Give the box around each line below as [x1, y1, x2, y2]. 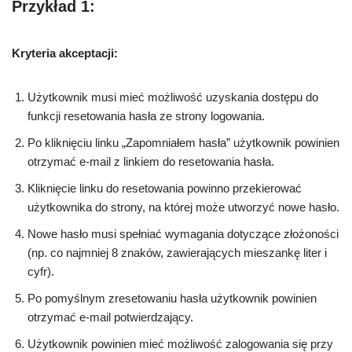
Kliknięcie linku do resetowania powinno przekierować [27, 181, 302, 196]
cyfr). [27, 265, 54, 279]
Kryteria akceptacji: [12, 46, 118, 60]
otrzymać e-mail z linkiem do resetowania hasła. [27, 155, 274, 169]
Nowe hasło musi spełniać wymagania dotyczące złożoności [27, 227, 339, 241]
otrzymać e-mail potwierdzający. [27, 310, 193, 324]
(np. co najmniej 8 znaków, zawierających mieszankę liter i [27, 246, 327, 260]
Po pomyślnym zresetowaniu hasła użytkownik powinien [27, 291, 317, 306]
